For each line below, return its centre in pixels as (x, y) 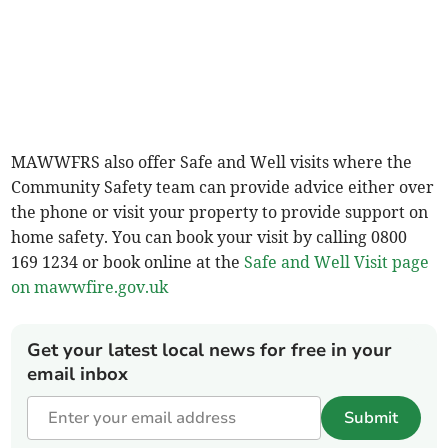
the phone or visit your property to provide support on (220, 212)
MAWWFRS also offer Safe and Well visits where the (212, 162)
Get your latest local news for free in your (210, 350)
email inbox (78, 374)
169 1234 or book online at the (128, 262)
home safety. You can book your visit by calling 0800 (209, 237)
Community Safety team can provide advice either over (223, 187)
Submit (370, 418)
